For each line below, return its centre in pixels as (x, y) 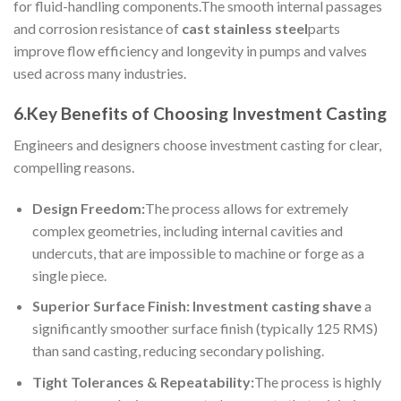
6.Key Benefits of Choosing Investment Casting (200, 114)
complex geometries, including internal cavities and (187, 230)
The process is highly (317, 381)
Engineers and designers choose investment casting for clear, (197, 144)
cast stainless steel (245, 29)
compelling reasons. (74, 166)
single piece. (69, 275)
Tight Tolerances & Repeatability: (143, 381)
